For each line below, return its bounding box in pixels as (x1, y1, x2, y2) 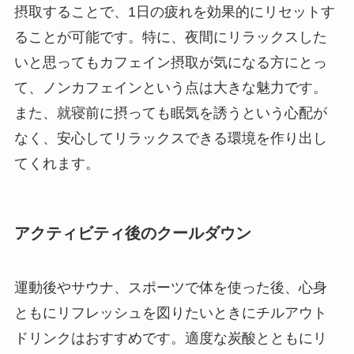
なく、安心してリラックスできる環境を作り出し (13, 130, 327, 146)
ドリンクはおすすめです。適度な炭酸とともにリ (13, 330, 327, 347)
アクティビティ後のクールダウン (13, 224, 251, 242)
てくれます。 (13, 155, 100, 171)
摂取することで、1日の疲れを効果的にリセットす (13, 3, 335, 20)
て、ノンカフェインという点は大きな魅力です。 (13, 79, 327, 96)
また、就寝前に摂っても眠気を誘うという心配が (13, 104, 327, 121)
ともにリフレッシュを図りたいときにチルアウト (13, 305, 327, 322)
